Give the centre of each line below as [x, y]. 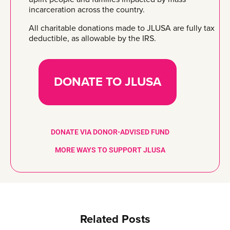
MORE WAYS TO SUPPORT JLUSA [110, 150]
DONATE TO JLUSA [107, 82]
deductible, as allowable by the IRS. [92, 38]
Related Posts [115, 219]
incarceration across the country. [87, 9]
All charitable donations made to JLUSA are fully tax [122, 28]
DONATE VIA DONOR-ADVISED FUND [110, 132]
